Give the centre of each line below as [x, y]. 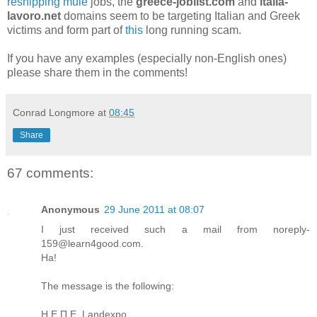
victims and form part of [66, 30]
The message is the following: [108, 286]
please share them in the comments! [97, 72]
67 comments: [50, 173]
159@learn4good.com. [92, 244]
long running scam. [192, 30]
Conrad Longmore [54, 112]
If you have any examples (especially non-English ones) [147, 58]
